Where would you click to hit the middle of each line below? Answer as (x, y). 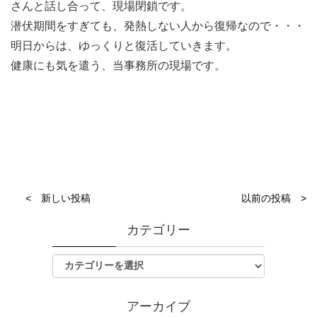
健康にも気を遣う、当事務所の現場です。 (118, 66)
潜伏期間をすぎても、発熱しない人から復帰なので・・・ (158, 26)
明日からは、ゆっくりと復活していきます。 (124, 46)
